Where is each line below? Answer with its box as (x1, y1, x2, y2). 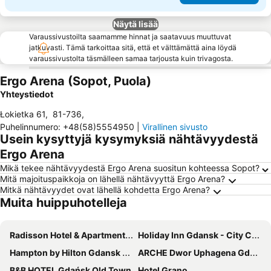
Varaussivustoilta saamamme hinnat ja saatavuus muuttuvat (29, 32, 231, 41)
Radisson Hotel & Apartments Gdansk (10, 230, 125, 240)
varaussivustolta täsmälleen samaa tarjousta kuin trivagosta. (29, 54, 233, 63)
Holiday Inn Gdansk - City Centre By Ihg (138, 230, 252, 240)
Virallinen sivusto (142, 122, 207, 132)
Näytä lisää (113, 19, 158, 29)
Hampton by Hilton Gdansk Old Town (10, 247, 122, 258)
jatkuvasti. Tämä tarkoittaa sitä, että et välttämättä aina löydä (29, 43, 237, 52)
